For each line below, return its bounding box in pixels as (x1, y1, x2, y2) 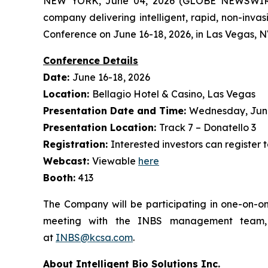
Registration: (43, 138, 111, 151)
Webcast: (43, 155, 92, 167)
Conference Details (43, 54, 138, 67)
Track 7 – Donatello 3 (159, 121, 256, 134)
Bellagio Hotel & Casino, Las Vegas (92, 88, 255, 100)
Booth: (43, 172, 75, 184)
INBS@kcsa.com (56, 232, 133, 244)
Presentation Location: (43, 121, 159, 134)
